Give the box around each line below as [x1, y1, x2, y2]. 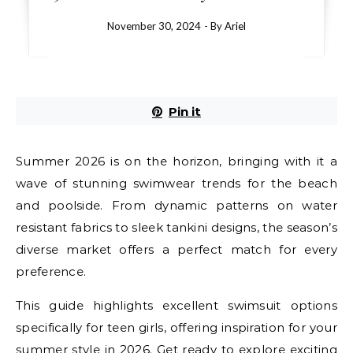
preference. [16, 264, 87, 279]
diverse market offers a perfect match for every [16, 242, 337, 257]
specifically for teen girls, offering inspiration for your [16, 320, 337, 335]
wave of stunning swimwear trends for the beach [16, 176, 337, 191]
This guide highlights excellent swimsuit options [16, 298, 337, 313]
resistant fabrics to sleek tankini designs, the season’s [16, 220, 337, 235]
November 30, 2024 [106, 20, 201, 32]
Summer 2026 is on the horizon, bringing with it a [16, 154, 337, 169]
